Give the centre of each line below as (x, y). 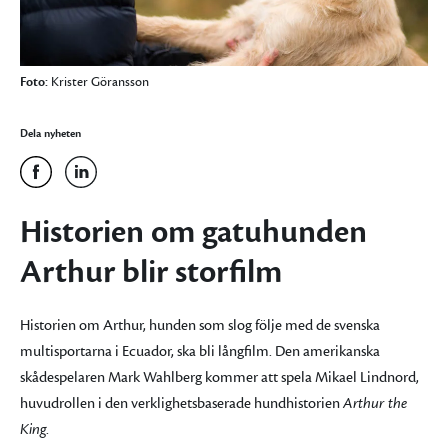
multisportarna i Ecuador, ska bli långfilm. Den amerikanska (200, 352)
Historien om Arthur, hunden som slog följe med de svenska (200, 326)
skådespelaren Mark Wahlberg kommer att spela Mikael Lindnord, (219, 378)
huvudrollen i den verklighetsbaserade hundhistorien (181, 404)
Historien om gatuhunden (193, 233)
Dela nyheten (50, 134)
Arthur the (375, 404)
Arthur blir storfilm (151, 273)
